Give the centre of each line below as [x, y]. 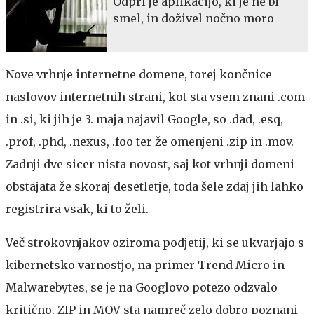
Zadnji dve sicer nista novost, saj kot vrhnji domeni [150, 164]
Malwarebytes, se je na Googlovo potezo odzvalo [142, 287]
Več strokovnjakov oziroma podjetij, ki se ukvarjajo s [155, 242]
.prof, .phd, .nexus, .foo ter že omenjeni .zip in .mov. [150, 141]
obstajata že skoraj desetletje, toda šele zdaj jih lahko [155, 186]
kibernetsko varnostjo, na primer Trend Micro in [145, 265]
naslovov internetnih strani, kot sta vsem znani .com [155, 96]
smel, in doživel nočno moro [193, 18]
